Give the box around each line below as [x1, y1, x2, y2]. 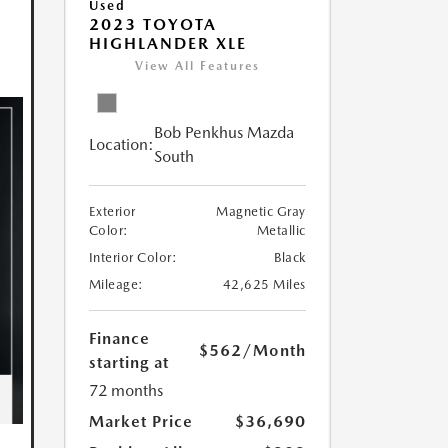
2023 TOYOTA [88, 15, 217, 35]
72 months [88, 381, 163, 401]
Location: [88, 135, 154, 155]
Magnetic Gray [216, 204, 306, 220]
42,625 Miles [222, 277, 306, 293]
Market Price [88, 412, 193, 432]
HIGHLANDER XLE [88, 34, 247, 54]
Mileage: [88, 277, 144, 293]
